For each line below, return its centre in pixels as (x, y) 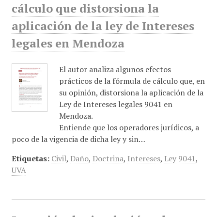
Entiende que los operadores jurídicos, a (129, 128)
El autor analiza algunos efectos (115, 70)
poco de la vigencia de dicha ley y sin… (78, 139)
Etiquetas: (30, 159)
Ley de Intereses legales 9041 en (116, 104)
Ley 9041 (180, 159)
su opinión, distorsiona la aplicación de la (131, 93)
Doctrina (108, 159)
